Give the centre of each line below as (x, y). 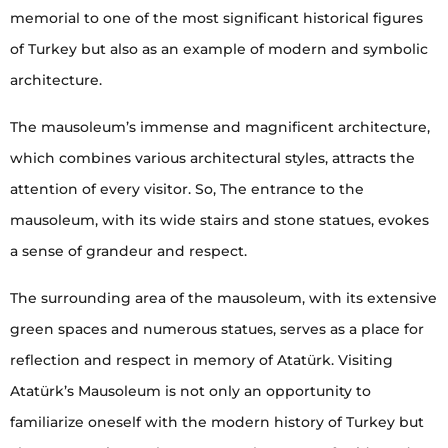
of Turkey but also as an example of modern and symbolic (219, 48)
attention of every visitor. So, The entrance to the (187, 188)
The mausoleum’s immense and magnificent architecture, (220, 126)
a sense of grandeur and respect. (128, 250)
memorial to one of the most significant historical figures (216, 17)
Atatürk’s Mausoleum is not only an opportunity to (190, 390)
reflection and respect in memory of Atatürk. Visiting (201, 359)
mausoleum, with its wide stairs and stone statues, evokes (219, 219)
